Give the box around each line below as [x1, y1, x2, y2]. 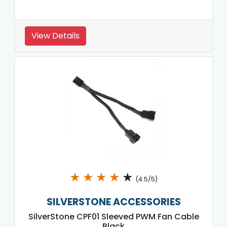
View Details [31, 29, 80, 42]
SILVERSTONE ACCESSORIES [46, 195, 181, 209]
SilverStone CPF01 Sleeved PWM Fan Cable [28, 210, 199, 222]
